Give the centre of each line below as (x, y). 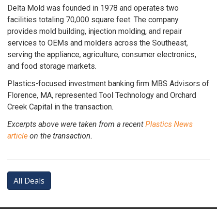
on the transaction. (60, 136)
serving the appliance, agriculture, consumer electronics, (102, 54)
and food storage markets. (52, 66)
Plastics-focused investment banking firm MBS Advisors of (108, 83)
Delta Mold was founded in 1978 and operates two (93, 8)
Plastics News (169, 124)
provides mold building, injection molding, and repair (95, 31)
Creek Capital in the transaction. (60, 107)
